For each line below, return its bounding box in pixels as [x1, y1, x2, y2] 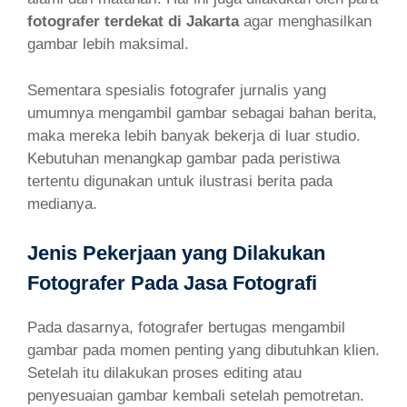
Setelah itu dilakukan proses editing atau [27, 364, 302, 382]
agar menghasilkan [243, 13, 372, 30]
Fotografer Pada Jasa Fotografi [27, 272, 317, 294]
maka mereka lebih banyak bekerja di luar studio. [27, 126, 361, 144]
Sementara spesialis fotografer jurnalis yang [27, 81, 326, 99]
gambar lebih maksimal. [27, 35, 189, 53]
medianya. [27, 194, 97, 213]
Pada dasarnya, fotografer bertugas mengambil [27, 319, 345, 336]
